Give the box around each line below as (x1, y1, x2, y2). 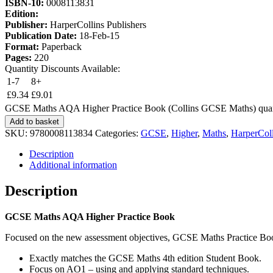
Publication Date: (5, 30, 79, 41)
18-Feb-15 (79, 30, 119, 41)
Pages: (5, 52, 34, 63)
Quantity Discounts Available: (5, 63, 120, 74)
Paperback (41, 41, 82, 52)
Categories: (95, 127, 141, 138)
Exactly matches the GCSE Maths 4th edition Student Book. (29, 252, 261, 263)
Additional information (29, 159, 117, 170)
